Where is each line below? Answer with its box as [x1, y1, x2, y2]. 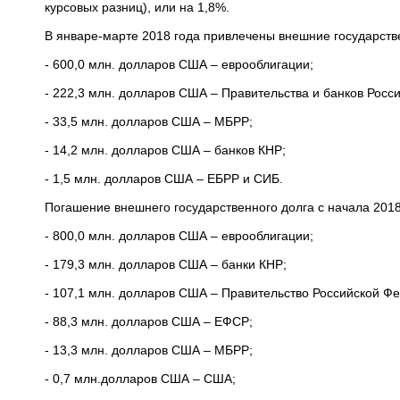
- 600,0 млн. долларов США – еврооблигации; [45, 57, 313, 71]
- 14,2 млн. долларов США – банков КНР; [45, 143, 286, 157]
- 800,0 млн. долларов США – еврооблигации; [45, 229, 313, 243]
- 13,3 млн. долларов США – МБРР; [45, 343, 253, 357]
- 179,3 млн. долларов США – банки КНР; [45, 257, 287, 271]
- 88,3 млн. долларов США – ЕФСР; [45, 314, 253, 329]
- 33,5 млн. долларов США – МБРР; [45, 114, 253, 129]
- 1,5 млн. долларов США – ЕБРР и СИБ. [45, 171, 283, 186]
